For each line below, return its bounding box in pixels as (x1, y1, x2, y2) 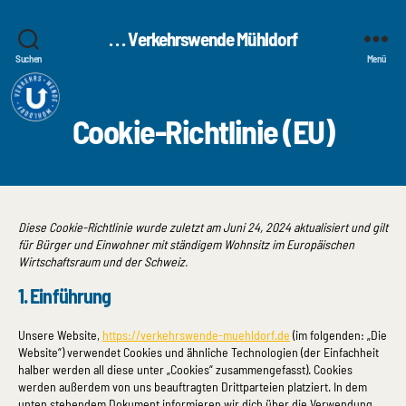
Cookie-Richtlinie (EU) (72, 111, 334, 150)
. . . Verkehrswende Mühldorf (108, 26, 298, 50)
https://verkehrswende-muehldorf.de (102, 327, 290, 343)
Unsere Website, (18, 327, 102, 343)
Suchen (14, 53, 43, 64)
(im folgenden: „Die (290, 327, 387, 343)
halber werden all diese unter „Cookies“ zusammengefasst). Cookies (18, 362, 353, 377)
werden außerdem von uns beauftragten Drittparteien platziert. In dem (18, 379, 367, 394)
